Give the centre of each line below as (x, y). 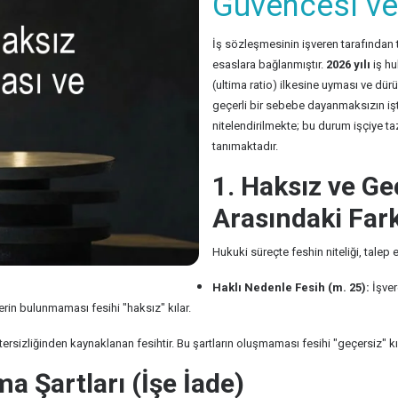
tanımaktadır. (245, 146)
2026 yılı (348, 64)
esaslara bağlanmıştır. (269, 64)
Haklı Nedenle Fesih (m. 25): (291, 287)
